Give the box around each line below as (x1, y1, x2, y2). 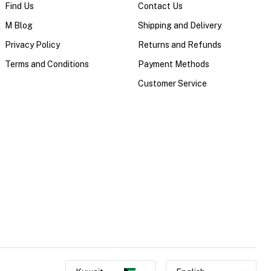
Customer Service (138, 78, 207, 88)
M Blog (5, 20, 33, 30)
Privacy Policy (5, 39, 60, 50)
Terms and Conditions (5, 59, 89, 69)
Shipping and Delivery (138, 20, 221, 30)
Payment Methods (138, 59, 209, 69)
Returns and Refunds (138, 39, 221, 50)
